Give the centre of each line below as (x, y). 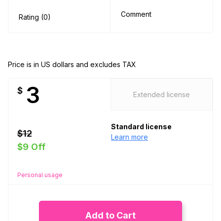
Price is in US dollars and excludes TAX (72, 64)
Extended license (162, 95)
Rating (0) (35, 17)
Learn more (129, 137)
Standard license (141, 127)
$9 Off (31, 147)
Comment (136, 14)
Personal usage (40, 175)
